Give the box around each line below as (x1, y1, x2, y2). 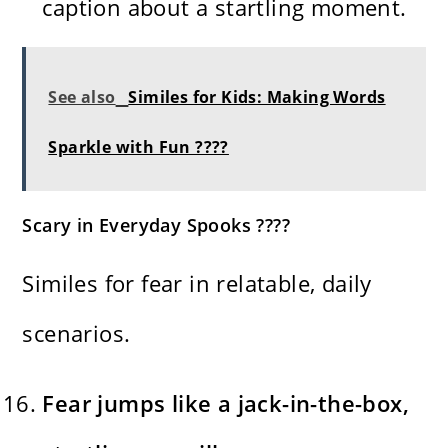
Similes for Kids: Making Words (128, 85, 386, 108)
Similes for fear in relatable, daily (22, 267, 372, 298)
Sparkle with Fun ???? (48, 135, 229, 158)
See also (48, 85, 116, 108)
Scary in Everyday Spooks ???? (22, 212, 291, 237)
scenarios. (22, 317, 131, 348)
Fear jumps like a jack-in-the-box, (42, 387, 410, 418)
